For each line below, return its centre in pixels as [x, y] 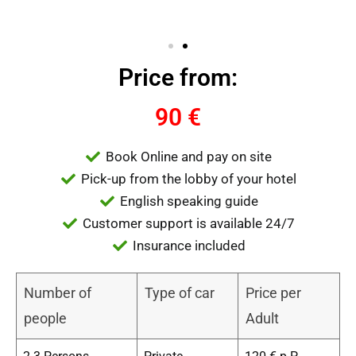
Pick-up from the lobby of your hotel [189, 178]
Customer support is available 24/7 [189, 223]
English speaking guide [189, 201]
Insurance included [189, 245]
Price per [273, 292]
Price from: [178, 77]
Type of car [180, 292]
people [45, 318]
